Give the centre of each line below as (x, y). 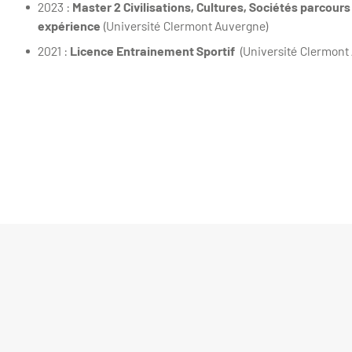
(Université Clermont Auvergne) (185, 26)
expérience (70, 26)
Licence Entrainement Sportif (154, 51)
